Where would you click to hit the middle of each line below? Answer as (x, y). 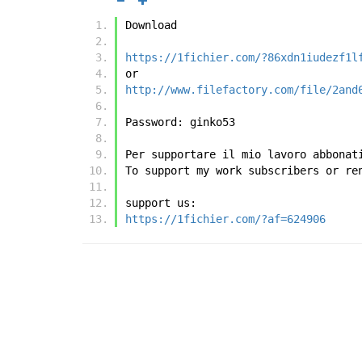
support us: (161, 203)
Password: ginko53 (180, 122)
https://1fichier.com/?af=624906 (225, 219)
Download (151, 25)
